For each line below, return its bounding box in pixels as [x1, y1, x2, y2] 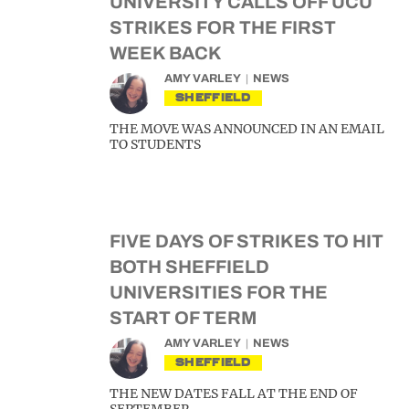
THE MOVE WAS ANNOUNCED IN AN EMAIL [110, 121, 384, 137]
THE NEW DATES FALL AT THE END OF [110, 385, 358, 402]
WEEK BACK [110, 43, 222, 63]
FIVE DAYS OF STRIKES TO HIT [110, 231, 383, 251]
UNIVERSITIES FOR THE [110, 282, 328, 302]
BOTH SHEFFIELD [110, 257, 269, 277]
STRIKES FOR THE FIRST [110, 17, 336, 37]
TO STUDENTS [110, 136, 201, 152]
